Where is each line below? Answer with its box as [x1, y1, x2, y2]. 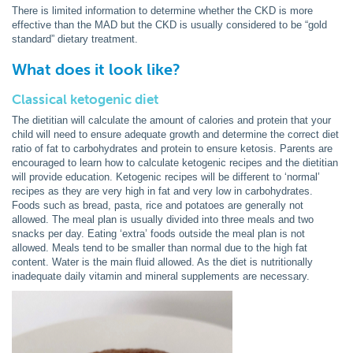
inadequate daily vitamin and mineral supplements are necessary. [12, 269, 316, 282]
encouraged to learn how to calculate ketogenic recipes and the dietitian [12, 156, 338, 169]
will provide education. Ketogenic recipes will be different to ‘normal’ [12, 170, 320, 183]
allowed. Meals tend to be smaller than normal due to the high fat [12, 241, 307, 254]
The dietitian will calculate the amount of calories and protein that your [12, 113, 331, 126]
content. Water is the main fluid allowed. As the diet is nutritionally [12, 255, 313, 268]
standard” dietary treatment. [12, 32, 138, 45]
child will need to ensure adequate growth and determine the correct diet [12, 128, 339, 140]
